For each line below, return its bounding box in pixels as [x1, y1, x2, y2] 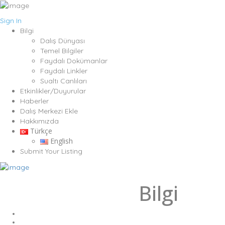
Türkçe [30, 126, 53, 136]
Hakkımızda [20, 117, 59, 126]
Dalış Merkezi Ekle [20, 106, 78, 116]
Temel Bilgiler [40, 46, 83, 56]
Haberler [20, 96, 49, 106]
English [50, 136, 73, 146]
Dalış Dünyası [40, 36, 85, 46]
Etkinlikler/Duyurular [20, 86, 86, 96]
